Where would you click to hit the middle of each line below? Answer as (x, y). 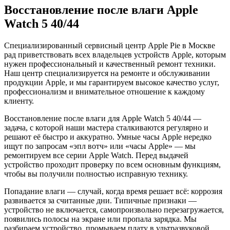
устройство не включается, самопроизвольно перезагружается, (114, 209)
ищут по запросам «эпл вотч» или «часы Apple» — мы (100, 146)
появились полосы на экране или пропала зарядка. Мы (100, 219)
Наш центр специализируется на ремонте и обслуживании (107, 73)
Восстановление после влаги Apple (101, 9)
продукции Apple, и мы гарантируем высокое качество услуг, (112, 82)
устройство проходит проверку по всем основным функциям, (112, 164)
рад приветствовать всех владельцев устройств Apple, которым (115, 54)
